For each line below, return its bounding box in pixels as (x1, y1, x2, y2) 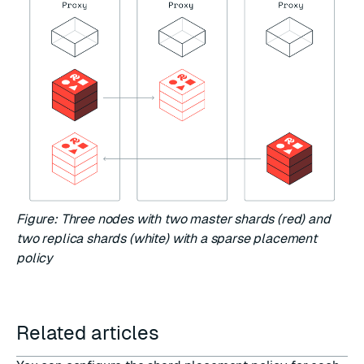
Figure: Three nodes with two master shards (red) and (16, 211, 331, 227)
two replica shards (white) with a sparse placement (16, 231, 317, 247)
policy (16, 250, 54, 266)
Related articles (16, 322, 164, 344)
